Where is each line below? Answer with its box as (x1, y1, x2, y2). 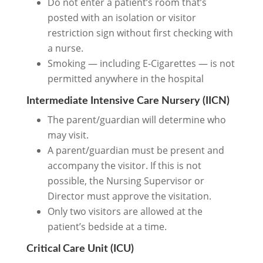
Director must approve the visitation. (47, 189, 211, 203)
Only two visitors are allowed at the (47, 204, 203, 218)
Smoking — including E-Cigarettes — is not (47, 56, 235, 70)
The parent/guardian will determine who (47, 113, 226, 126)
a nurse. (47, 41, 83, 55)
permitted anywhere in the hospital (47, 72, 204, 85)
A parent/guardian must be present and (47, 143, 224, 157)
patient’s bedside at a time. (47, 220, 167, 233)
